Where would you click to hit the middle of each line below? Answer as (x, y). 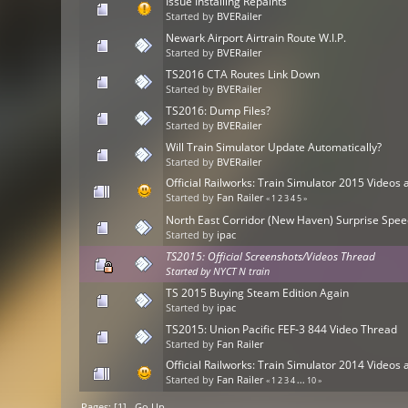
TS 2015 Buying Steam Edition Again (258, 293)
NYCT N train (242, 272)
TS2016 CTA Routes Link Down (243, 75)
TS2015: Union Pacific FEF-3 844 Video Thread (282, 330)
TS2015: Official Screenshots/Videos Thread (271, 257)
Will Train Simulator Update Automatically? (274, 148)
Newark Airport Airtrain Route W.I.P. (256, 38)
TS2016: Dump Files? (219, 111)
